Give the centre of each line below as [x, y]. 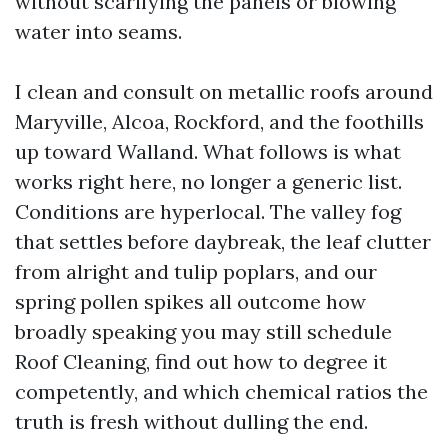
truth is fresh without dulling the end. [191, 421]
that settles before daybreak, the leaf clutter [223, 241]
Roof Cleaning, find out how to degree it [201, 361]
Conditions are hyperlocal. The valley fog [208, 211]
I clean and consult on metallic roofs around [224, 91]
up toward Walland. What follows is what [208, 151]
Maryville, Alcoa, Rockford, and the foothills [219, 121]
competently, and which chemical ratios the [221, 391]
